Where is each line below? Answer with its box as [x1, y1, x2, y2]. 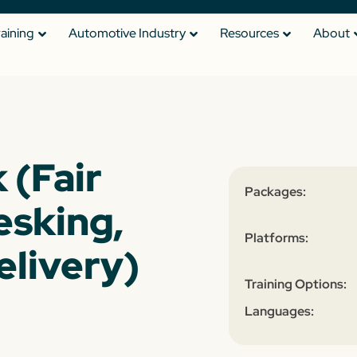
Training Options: [245, 276, 347, 292]
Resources [220, 25, 279, 41]
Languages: [245, 303, 315, 320]
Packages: [245, 183, 307, 200]
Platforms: [245, 229, 309, 246]
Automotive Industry [69, 25, 186, 41]
